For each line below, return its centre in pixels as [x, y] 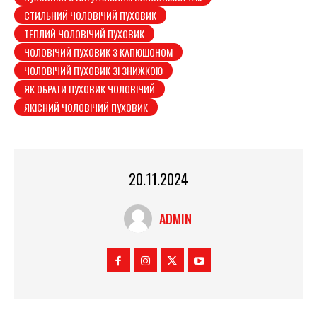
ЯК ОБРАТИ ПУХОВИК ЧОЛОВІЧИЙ [90, 89]
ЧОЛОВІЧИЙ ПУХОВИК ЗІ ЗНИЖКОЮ [93, 71]
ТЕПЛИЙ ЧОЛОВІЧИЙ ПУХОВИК [84, 34]
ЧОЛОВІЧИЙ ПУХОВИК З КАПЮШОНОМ [98, 52]
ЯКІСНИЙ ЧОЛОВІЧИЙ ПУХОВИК [86, 108]
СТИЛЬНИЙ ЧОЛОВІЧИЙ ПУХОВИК [90, 16]
